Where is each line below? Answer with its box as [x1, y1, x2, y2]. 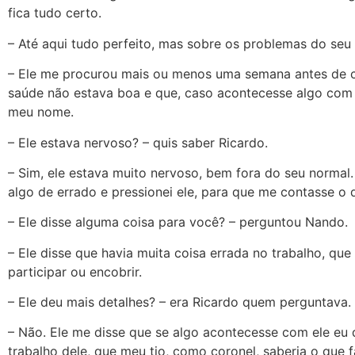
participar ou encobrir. [8, 263, 142, 280]
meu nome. [8, 104, 74, 120]
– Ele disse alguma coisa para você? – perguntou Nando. [8, 214, 348, 231]
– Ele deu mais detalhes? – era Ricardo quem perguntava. [8, 294, 351, 311]
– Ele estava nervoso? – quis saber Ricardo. [8, 134, 268, 151]
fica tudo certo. [8, 5, 101, 21]
